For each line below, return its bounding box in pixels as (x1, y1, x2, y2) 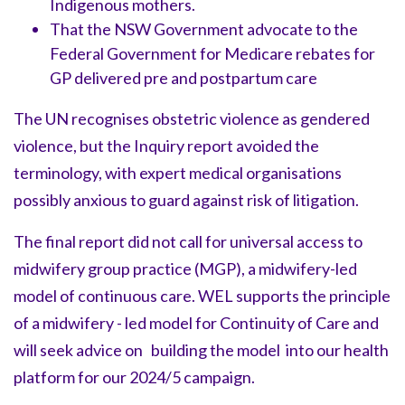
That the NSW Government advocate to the (50, 18, 358, 39)
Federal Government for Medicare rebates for (50, 42, 375, 63)
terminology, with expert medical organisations (14, 162, 342, 183)
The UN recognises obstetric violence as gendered (14, 108, 370, 128)
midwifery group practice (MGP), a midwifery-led (14, 258, 357, 278)
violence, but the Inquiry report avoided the (14, 135, 319, 155)
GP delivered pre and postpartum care (50, 67, 317, 88)
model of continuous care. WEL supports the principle (14, 285, 391, 306)
